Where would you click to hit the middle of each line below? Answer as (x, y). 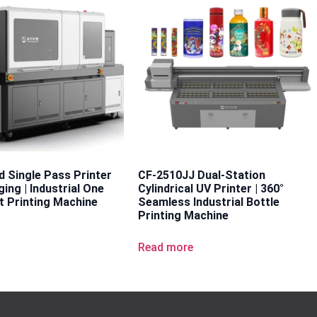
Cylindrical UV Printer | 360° (211, 188)
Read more (166, 247)
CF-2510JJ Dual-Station (202, 175)
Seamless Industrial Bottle (209, 202)
